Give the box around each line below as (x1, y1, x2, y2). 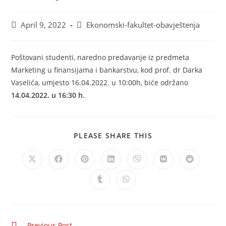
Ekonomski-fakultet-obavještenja (86, 20, 200, 30)
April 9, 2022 (21, 20, 67, 30)
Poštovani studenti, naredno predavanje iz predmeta (11, 52, 190, 62)
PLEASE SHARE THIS (73, 130, 153, 140)
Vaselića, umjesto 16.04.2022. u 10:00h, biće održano (11, 77, 189, 87)
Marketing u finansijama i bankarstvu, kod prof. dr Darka (11, 65, 203, 75)
